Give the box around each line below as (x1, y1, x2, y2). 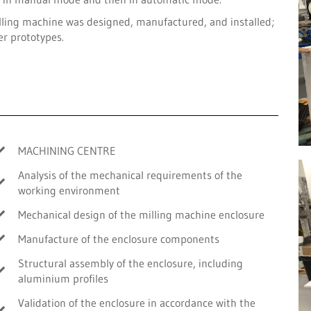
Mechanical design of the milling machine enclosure (18, 207, 265, 221)
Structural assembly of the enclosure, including (18, 255, 244, 270)
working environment (18, 183, 121, 197)
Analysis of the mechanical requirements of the (18, 167, 243, 182)
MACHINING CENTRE (18, 143, 117, 158)
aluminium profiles (18, 271, 109, 285)
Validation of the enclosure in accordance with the (18, 295, 256, 310)
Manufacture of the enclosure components (18, 231, 220, 246)
